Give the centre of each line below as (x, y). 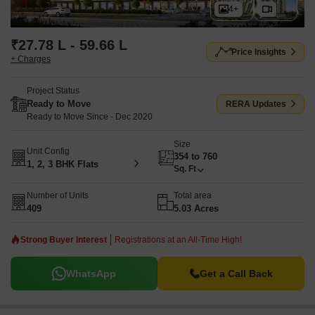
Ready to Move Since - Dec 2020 (90, 117)
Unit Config (48, 151)
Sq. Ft (185, 169)
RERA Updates (256, 104)
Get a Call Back (236, 274)
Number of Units (58, 195)
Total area (193, 195)
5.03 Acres (196, 208)
